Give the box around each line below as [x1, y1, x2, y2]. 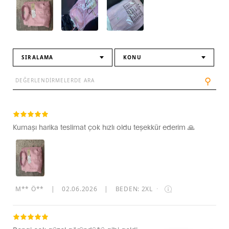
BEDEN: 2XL [115, 184, 155, 193]
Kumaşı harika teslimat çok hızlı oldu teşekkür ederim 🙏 [13, 122, 195, 132]
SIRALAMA [21, 54, 54, 61]
